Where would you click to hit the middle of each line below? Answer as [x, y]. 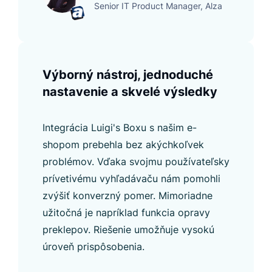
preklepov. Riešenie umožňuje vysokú [128, 230]
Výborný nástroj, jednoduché [128, 75]
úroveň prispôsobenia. [93, 247]
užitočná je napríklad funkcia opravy [126, 213]
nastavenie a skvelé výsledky [130, 92]
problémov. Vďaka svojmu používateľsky [136, 162]
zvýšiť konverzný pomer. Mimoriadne [127, 196]
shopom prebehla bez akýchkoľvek [123, 145]
